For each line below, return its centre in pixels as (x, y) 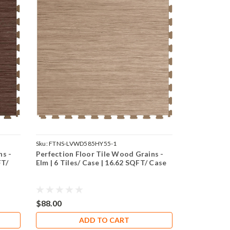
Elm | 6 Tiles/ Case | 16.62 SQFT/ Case (101, 163)
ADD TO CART (104, 220)
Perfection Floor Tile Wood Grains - (100, 154)
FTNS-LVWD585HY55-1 (83, 144)
